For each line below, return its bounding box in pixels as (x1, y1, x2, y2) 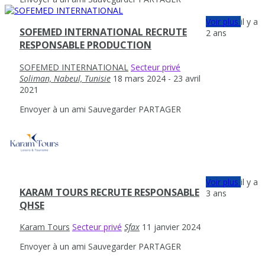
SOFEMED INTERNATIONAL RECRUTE (20, 25, 187, 39)
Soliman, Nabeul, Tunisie (20, 72, 111, 84)
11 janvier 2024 (142, 221, 201, 233)
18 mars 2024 (113, 72, 168, 84)
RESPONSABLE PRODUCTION (20, 38, 151, 52)
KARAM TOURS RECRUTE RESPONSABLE (20, 185, 199, 199)
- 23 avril (168, 72, 201, 84)
